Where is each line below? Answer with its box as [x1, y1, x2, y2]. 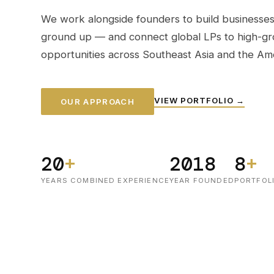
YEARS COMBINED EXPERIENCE [41, 176, 169, 185]
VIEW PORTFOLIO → [154, 95, 245, 106]
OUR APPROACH [61, 97, 135, 106]
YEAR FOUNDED [169, 176, 234, 185]
